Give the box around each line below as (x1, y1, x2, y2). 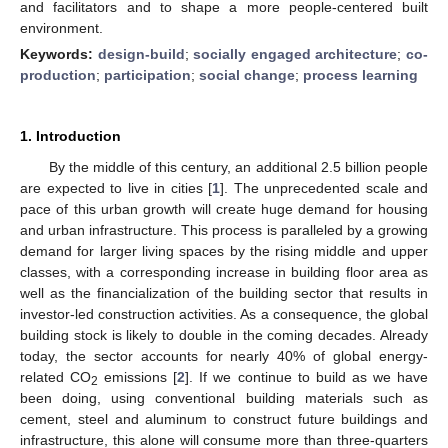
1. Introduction (20, 127, 121, 144)
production (20, 66, 96, 83)
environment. (20, 19, 103, 36)
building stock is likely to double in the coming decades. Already (20, 326, 428, 343)
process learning (303, 66, 418, 83)
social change (199, 66, 295, 83)
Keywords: (20, 45, 98, 62)
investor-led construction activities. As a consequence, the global (20, 305, 428, 322)
